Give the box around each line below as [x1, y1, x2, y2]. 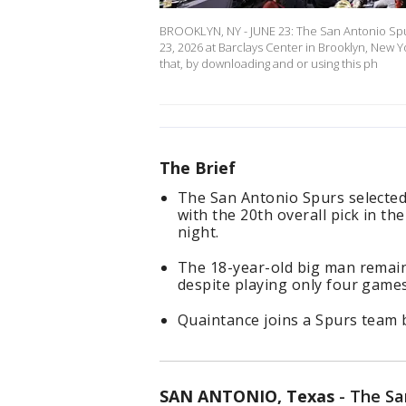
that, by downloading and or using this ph [159, 55, 378, 72]
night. [178, 222, 219, 243]
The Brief [159, 157, 236, 179]
